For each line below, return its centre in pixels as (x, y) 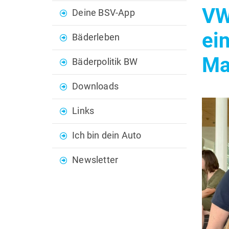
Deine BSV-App (104, 13)
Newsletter (95, 160)
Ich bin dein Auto (107, 136)
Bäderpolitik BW (105, 62)
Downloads (96, 87)
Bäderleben (96, 38)
